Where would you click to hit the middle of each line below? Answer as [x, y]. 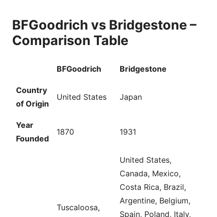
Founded [32, 139]
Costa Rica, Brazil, [153, 187]
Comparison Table [70, 41]
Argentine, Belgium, [155, 201]
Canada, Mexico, [150, 174]
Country [31, 90]
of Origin [32, 104]
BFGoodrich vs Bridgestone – [104, 25]
